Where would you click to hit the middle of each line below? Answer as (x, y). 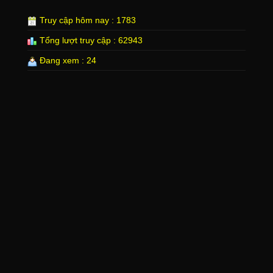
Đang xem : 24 (66, 61)
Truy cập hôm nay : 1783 (86, 20)
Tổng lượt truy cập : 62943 (90, 41)
